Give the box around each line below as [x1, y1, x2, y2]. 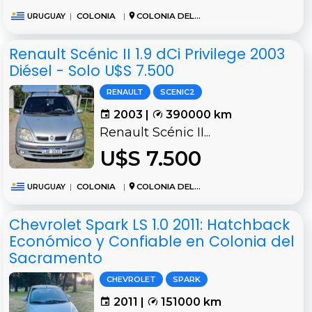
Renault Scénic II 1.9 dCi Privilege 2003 [9, 44, 285, 65]
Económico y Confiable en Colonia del [9, 231, 295, 252]
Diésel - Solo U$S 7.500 [9, 61, 174, 81]
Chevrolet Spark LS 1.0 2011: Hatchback [9, 214, 290, 235]
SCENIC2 [160, 87, 195, 97]
